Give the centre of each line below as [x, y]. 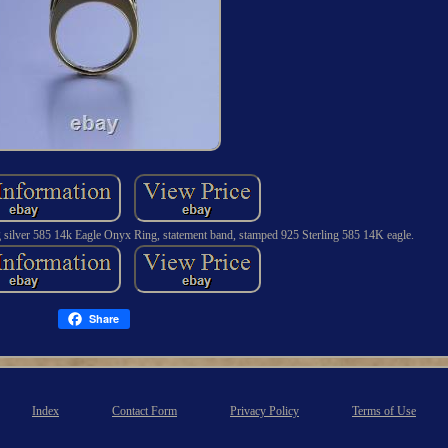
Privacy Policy [264, 411]
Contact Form [144, 411]
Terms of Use [384, 411]
